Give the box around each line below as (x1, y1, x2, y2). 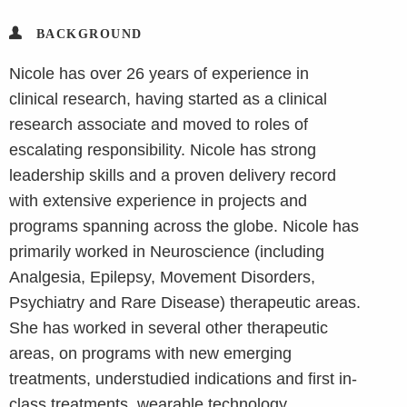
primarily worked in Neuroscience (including (9, 242, 324, 261)
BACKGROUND (35, 26, 143, 41)
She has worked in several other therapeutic (9, 318, 328, 337)
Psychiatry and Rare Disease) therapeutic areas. (9, 293, 361, 312)
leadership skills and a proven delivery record (9, 165, 336, 184)
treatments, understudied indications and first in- (9, 369, 357, 388)
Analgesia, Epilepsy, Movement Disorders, (9, 267, 315, 286)
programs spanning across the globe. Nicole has (9, 216, 359, 235)
